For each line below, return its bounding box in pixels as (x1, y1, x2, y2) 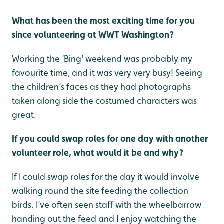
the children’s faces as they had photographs (12, 81, 191, 92)
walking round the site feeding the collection (12, 185, 188, 196)
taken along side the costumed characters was (12, 95, 197, 106)
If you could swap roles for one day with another (12, 133, 208, 144)
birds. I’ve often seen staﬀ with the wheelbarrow (12, 199, 201, 210)
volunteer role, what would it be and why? (12, 147, 183, 158)
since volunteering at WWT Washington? (12, 29, 174, 40)
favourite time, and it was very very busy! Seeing (12, 67, 202, 78)
